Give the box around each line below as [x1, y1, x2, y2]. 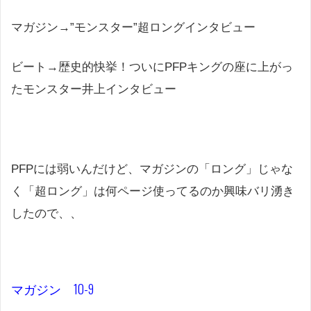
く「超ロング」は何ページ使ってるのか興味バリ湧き [11, 185, 294, 199]
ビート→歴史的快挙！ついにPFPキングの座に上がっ [11, 60, 293, 74]
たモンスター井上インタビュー [11, 83, 176, 96]
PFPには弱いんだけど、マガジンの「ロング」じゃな [11, 162, 293, 176]
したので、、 [11, 207, 82, 221]
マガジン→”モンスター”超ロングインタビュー [11, 20, 255, 34]
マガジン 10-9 [11, 280, 94, 299]
